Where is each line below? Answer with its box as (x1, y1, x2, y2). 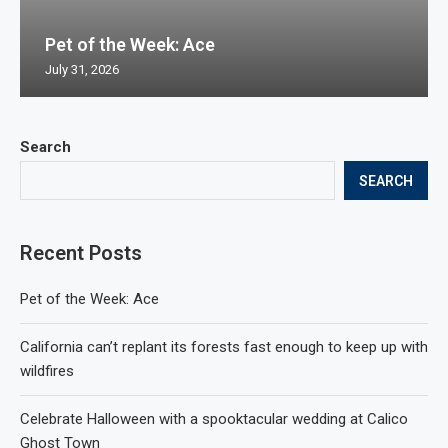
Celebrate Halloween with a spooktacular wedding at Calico (20, 410, 408, 429)
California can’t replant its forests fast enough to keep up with (20, 338, 428, 357)
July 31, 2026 (45, 62, 119, 78)
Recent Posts (20, 241, 142, 266)
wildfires (20, 362, 74, 381)
